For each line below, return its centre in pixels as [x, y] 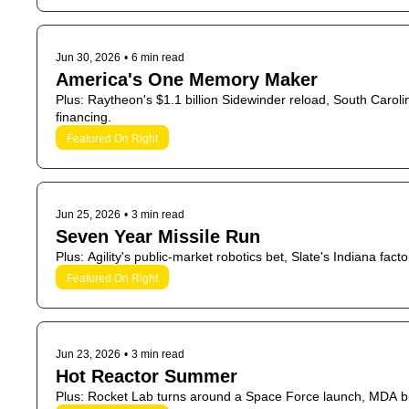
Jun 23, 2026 [88, 354]
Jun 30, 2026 [88, 58]
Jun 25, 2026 [88, 215]
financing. [84, 117]
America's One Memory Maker [187, 79]
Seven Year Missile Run [158, 236]
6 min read [158, 58]
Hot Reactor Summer [147, 376]
